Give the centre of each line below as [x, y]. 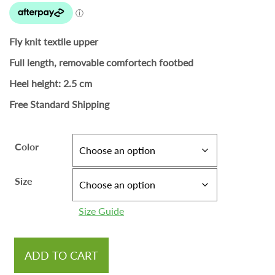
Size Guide [101, 211]
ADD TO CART [61, 256]
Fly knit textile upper [54, 42]
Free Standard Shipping [59, 104]
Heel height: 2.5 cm [51, 83]
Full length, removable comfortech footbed [101, 63]
